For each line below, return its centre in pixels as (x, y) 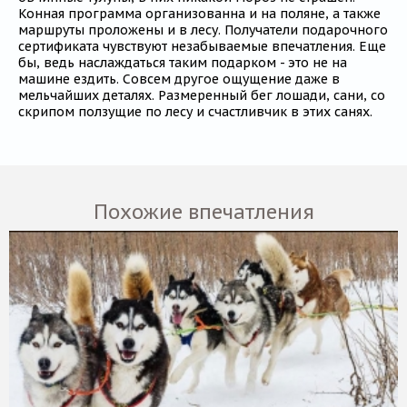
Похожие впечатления (203, 212)
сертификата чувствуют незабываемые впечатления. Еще (202, 47)
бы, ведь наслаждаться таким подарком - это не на (183, 63)
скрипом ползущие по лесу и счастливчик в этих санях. (195, 112)
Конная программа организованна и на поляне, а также (199, 14)
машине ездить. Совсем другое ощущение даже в (179, 79)
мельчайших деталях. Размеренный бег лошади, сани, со (202, 96)
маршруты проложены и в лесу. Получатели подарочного (203, 30)
